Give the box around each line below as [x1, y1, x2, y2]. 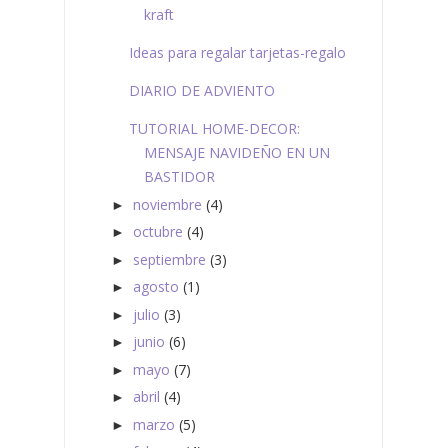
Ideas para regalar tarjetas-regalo [128, 43, 346, 63]
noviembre [132, 194, 202, 214]
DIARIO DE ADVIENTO [128, 81, 275, 101]
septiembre [132, 249, 206, 269]
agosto [132, 277, 179, 297]
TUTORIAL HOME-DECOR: [128, 119, 300, 139]
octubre [132, 222, 183, 242]
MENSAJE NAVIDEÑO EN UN [143, 143, 330, 163]
